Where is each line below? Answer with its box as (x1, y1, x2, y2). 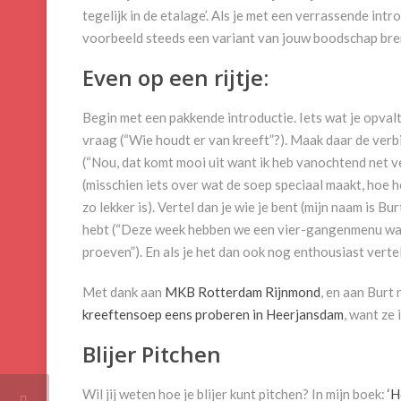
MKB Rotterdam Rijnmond (165, 284, 320, 301)
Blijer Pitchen (82, 339, 221, 370)
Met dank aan (82, 284, 165, 301)
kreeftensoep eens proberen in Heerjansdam (82, 306, 344, 323)
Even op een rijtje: (82, 63, 269, 93)
